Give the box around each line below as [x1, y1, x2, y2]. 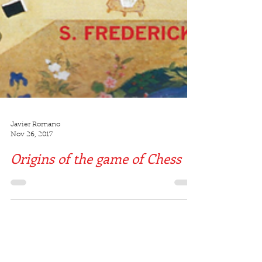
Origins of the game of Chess [11, 184, 181, 203]
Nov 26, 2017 [11, 166, 53, 173]
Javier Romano [11, 156, 60, 164]
